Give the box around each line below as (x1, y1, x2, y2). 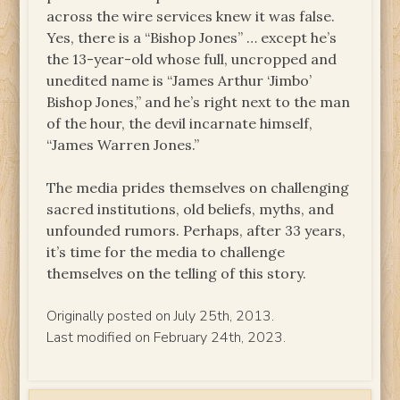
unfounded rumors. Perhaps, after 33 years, (46, 221, 346, 240)
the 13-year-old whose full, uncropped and (46, 50, 337, 69)
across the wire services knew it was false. (46, 7, 336, 26)
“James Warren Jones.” (46, 136, 200, 154)
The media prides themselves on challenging (46, 179, 350, 197)
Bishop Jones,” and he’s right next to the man (46, 93, 351, 112)
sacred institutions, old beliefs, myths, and (46, 200, 335, 219)
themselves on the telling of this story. (46, 264, 307, 283)
